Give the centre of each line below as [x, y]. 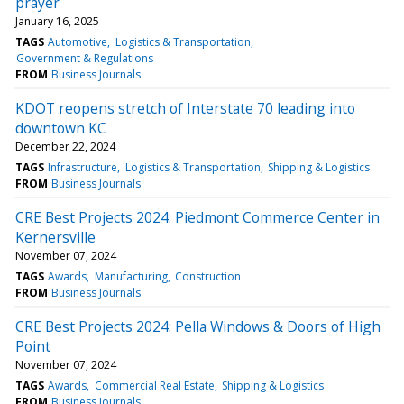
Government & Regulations [85, 58]
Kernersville [55, 237]
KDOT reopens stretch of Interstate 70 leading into [185, 108]
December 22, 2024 [65, 146]
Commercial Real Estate [154, 385]
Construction [207, 276]
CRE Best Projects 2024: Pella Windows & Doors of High [198, 326]
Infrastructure [83, 167]
